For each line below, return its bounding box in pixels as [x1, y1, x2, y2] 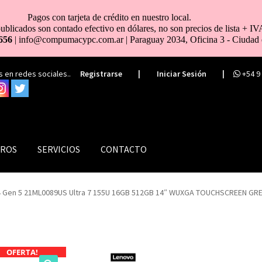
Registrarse [80, 68, 122, 79]
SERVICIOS [37, 143, 80, 156]
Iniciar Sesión [156, 68, 206, 79]
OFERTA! [6, 246, 38, 257]
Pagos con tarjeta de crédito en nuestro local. [27, 12, 191, 22]
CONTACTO [100, 143, 147, 156]
